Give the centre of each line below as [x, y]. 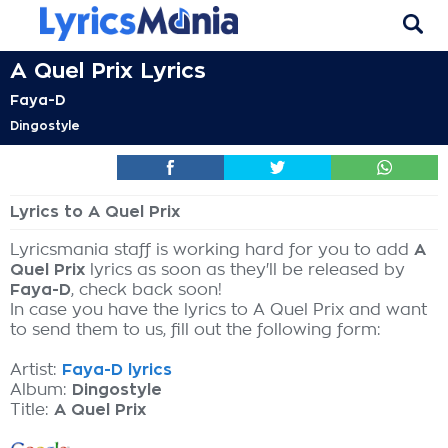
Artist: [36, 370]
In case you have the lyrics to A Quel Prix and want [218, 310]
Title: [32, 410]
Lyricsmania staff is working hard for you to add [212, 250]
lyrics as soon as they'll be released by [245, 270]
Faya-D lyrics [117, 370]
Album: [41, 390]
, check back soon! [146, 290]
